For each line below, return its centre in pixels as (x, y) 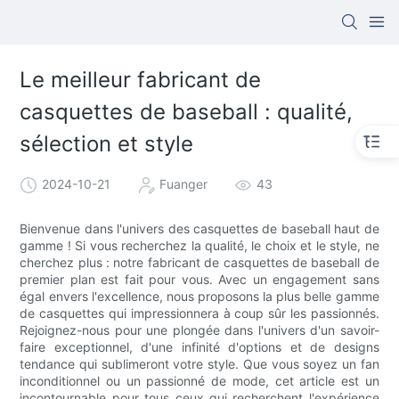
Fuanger (184, 183)
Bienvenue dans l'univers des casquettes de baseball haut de (199, 228)
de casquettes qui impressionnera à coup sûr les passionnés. (199, 313)
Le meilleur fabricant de (141, 80)
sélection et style (107, 144)
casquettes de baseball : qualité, (187, 112)
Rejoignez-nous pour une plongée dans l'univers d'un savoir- (199, 330)
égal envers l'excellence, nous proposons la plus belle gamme (199, 296)
